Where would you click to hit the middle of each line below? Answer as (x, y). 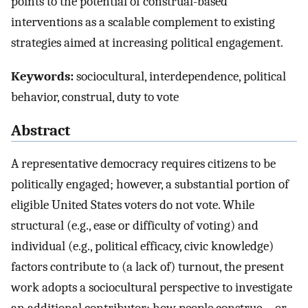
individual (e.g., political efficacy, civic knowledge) (142, 246)
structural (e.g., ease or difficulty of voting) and (135, 226)
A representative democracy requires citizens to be (143, 164)
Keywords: (42, 76)
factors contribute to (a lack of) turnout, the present (147, 267)
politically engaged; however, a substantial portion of (150, 185)
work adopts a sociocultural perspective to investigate (152, 288)
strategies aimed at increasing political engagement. (147, 43)
